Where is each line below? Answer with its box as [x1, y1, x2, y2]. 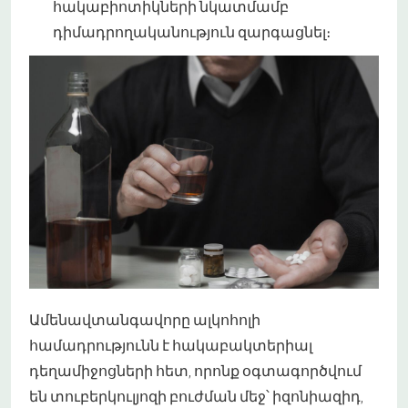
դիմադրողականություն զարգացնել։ [53, 22, 331, 42]
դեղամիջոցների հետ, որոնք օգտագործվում [29, 361, 362, 381]
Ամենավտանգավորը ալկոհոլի [29, 310, 260, 330]
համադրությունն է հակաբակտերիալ [29, 335, 312, 355]
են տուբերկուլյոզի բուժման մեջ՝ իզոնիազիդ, [29, 386, 363, 406]
